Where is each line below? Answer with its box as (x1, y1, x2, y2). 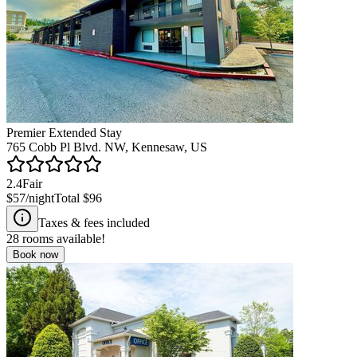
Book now (13, 248, 58, 261)
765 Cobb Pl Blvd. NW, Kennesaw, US (6, 139, 207, 154)
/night (25, 190, 54, 205)
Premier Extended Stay (6, 125, 122, 139)
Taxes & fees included (38, 215, 150, 229)
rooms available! (19, 231, 105, 245)
